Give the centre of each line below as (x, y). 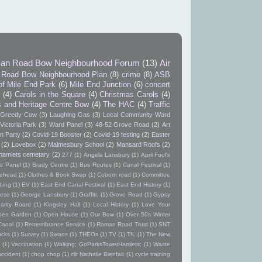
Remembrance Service (55, 225)
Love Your (156, 205)
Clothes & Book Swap (57, 175)
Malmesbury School (76, 145)
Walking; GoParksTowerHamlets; (98, 244)
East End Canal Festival (73, 185)
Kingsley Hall (62, 205)
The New (158, 235)
